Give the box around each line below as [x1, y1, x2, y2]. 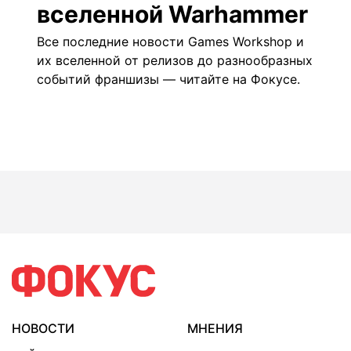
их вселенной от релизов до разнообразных [37, 52, 313, 68]
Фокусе [251, 71, 297, 87]
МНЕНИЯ [187, 320, 243, 336]
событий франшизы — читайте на [37, 71, 251, 87]
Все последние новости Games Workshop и [37, 34, 304, 49]
